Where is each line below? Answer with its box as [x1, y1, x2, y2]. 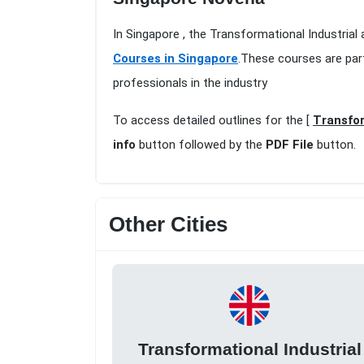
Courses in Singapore [113, 51, 238, 67]
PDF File [266, 137, 314, 153]
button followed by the [136, 137, 266, 153]
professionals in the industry [113, 76, 267, 91]
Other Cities [109, 212, 227, 237]
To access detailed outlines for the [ [113, 113, 313, 128]
